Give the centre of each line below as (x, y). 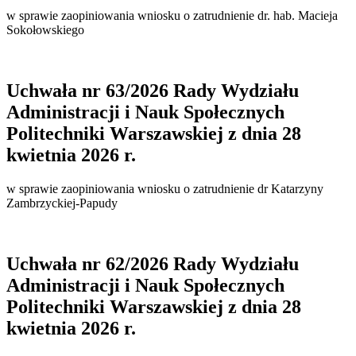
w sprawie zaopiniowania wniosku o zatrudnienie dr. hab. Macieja (172, 15)
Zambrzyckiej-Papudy (62, 203)
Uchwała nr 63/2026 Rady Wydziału (153, 90)
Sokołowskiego (45, 29)
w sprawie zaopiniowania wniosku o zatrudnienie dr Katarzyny (165, 188)
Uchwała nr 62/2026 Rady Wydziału (153, 263)
